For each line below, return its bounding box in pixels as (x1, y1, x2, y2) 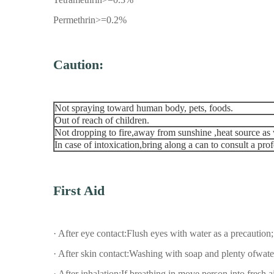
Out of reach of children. (54, 114, 149, 125)
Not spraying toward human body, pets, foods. (54, 102, 233, 113)
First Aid (53, 182, 105, 198)
